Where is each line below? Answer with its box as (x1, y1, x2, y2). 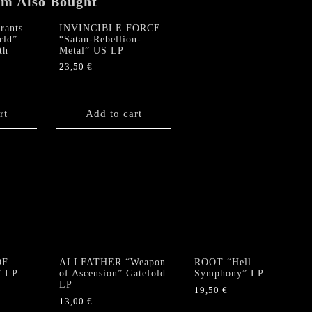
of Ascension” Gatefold (59, 268, 166, 279)
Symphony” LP (194, 268, 264, 279)
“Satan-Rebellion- (59, 33, 141, 45)
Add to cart (86, 107, 142, 119)
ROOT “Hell (194, 257, 251, 268)
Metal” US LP (59, 45, 124, 56)
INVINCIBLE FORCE (59, 22, 161, 33)
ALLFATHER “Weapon (59, 257, 166, 268)
